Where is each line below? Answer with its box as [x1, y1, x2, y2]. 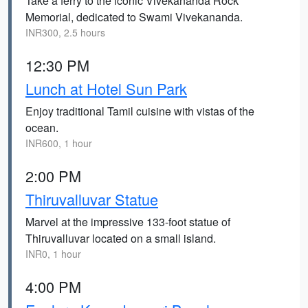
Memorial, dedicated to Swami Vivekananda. [25, 9, 243, 25]
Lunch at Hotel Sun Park [25, 78, 187, 99]
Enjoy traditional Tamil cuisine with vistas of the [25, 103, 254, 119]
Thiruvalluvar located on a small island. [25, 230, 216, 246]
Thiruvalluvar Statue [25, 188, 158, 210]
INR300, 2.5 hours [25, 25, 105, 39]
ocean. [25, 120, 58, 135]
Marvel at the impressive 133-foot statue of [25, 214, 230, 230]
